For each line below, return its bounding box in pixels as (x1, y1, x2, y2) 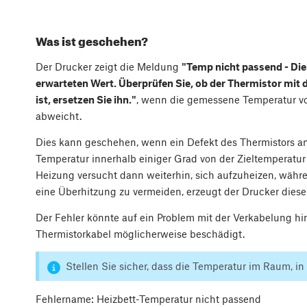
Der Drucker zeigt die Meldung (36, 60, 182, 73)
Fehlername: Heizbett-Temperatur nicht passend (36, 292, 261, 305)
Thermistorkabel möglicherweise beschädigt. (36, 227, 245, 240)
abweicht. (36, 109, 82, 122)
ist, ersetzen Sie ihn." (36, 93, 136, 106)
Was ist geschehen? (36, 34, 148, 48)
